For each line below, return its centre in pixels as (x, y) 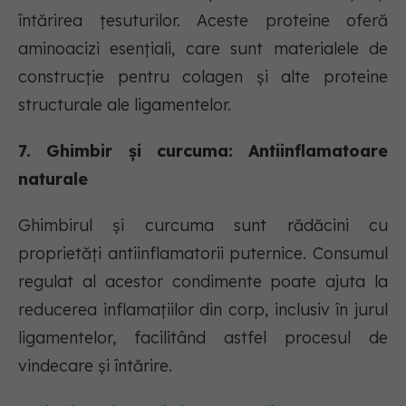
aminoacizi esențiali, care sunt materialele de (203, 49)
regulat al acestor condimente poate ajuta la (203, 282)
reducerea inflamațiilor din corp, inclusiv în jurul (203, 310)
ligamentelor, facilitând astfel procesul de (203, 338)
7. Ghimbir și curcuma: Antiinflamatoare (203, 151)
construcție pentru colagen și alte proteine (203, 77)
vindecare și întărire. (95, 366)
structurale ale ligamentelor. (125, 105)
